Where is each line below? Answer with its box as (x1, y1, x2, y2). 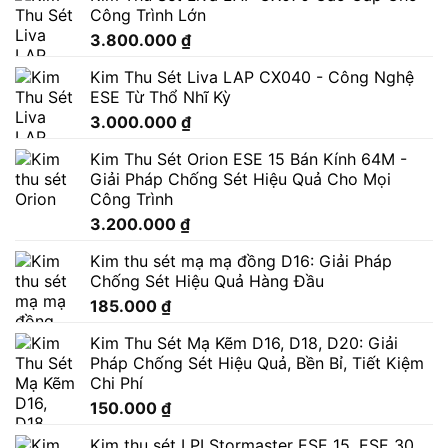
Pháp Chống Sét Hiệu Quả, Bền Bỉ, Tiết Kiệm (90, 353, 424, 374)
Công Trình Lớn (90, 5, 206, 26)
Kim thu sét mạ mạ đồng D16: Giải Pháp (90, 251, 392, 272)
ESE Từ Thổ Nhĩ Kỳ (90, 87, 231, 108)
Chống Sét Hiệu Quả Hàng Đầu (90, 271, 324, 292)
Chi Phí (90, 373, 143, 394)
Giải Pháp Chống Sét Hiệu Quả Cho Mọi (90, 169, 391, 190)
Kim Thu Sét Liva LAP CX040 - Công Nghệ (90, 67, 414, 88)
